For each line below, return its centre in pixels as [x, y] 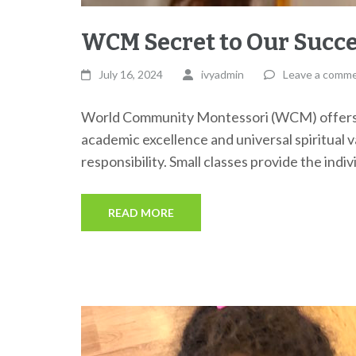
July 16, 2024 [131, 75]
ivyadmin [222, 75]
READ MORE [141, 213]
